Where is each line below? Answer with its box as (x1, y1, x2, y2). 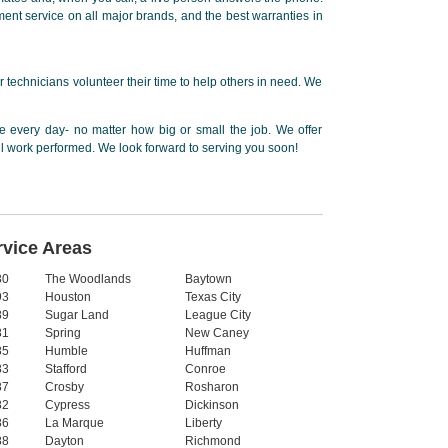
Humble (44, 344, 88, 358)
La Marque (44, 416, 104, 430)
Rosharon (184, 380, 239, 394)
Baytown (184, 272, 232, 286)
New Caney (184, 326, 249, 340)
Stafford (44, 362, 87, 376)
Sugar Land (44, 308, 109, 322)
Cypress (44, 398, 90, 412)
